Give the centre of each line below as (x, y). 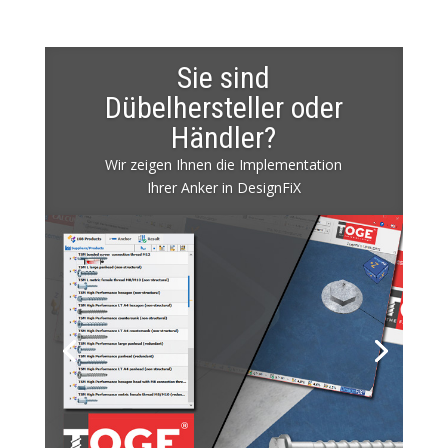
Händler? (224, 137)
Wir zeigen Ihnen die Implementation (224, 164)
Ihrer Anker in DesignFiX (223, 187)
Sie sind (224, 77)
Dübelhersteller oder (223, 107)
